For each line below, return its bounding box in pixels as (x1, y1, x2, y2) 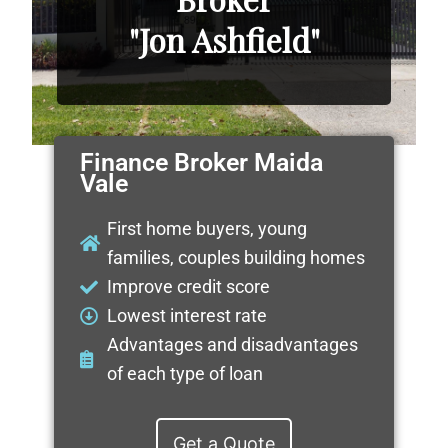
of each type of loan (107, 363, 264, 385)
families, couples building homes (107, 247, 366, 269)
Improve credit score (107, 276, 271, 298)
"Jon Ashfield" (128, 17, 320, 61)
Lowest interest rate (107, 305, 268, 327)
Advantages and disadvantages (107, 334, 359, 356)
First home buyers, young (107, 218, 308, 240)
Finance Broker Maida (79, 148, 323, 178)
